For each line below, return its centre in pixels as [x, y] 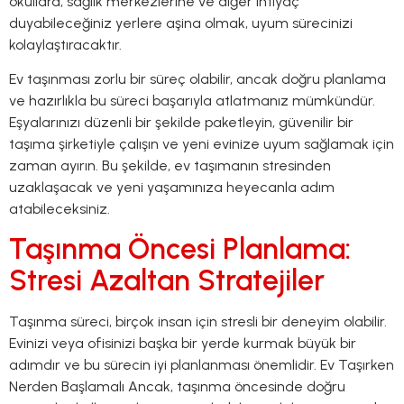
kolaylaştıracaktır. [65, 44]
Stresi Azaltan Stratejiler [167, 280]
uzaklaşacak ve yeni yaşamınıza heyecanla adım [172, 188]
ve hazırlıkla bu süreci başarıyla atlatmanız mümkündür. [192, 101]
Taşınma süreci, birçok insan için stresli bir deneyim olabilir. [198, 321]
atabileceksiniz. [60, 209]
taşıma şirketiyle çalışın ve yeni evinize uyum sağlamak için [202, 144]
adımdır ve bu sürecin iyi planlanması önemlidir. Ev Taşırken [202, 364]
